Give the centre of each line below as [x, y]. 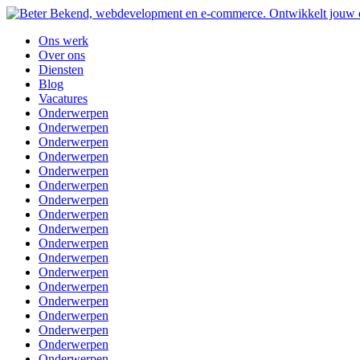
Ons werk [63, 41]
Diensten [61, 70]
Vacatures [63, 98]
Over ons [62, 55]
